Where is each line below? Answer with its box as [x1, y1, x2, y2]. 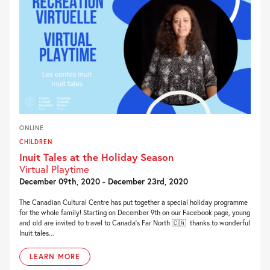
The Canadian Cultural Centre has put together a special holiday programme [19, 197, 248, 207]
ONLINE [19, 123, 44, 132]
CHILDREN [19, 137, 52, 146]
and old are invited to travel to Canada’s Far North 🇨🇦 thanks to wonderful [19, 218, 250, 227]
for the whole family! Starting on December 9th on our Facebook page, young [19, 207, 250, 217]
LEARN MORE [30, 251, 80, 261]
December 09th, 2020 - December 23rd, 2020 [19, 175, 188, 187]
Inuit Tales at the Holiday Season [19, 149, 174, 164]
